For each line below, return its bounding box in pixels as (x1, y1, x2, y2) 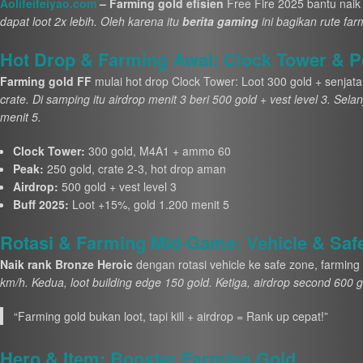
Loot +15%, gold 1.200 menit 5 (68, 196, 229, 213)
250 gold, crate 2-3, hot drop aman (43, 160, 226, 177)
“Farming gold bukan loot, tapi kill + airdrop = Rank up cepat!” (14, 308, 329, 325)
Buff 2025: (12, 196, 69, 213)
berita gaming (181, 13, 258, 30)
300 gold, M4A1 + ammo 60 (84, 143, 231, 160)
